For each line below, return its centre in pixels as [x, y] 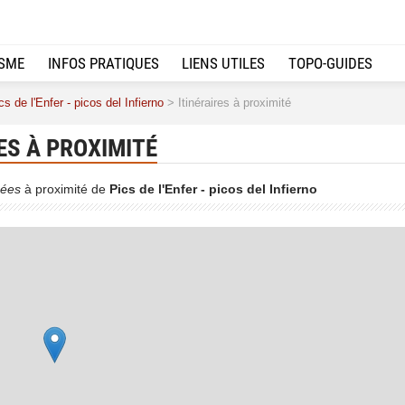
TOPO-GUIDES [331, 63]
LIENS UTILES [224, 63]
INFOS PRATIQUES [103, 63]
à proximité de [65, 188]
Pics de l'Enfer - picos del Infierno [213, 188]
